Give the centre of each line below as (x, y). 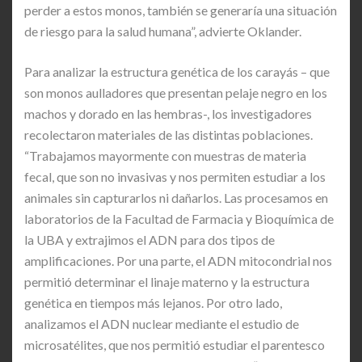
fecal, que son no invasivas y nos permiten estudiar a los (175, 176)
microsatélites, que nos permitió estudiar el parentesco (175, 344)
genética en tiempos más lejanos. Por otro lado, (153, 302)
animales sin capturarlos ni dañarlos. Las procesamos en (176, 197)
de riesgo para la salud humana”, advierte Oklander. (163, 31)
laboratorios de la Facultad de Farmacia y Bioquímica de (179, 218)
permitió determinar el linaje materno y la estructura (167, 281)
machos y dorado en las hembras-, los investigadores (168, 113)
